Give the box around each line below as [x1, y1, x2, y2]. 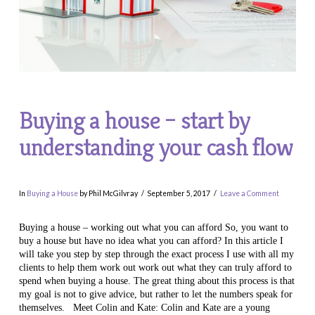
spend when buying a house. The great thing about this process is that [18, 275, 295, 286]
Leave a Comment [219, 189, 279, 198]
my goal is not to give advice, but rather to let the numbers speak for [18, 288, 292, 300]
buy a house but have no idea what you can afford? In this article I [18, 235, 283, 246]
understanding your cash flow [18, 131, 293, 163]
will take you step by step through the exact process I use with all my [18, 248, 294, 259]
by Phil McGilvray [77, 189, 138, 198]
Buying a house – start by [18, 105, 251, 136]
